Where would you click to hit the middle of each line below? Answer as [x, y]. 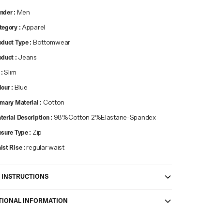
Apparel [34, 28]
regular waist [45, 148]
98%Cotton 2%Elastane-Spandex [105, 118]
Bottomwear [52, 43]
